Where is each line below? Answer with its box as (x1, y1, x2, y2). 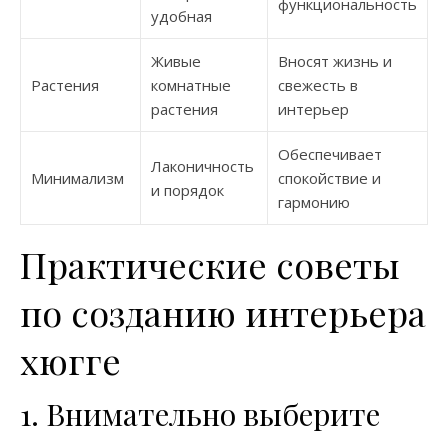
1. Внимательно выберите (20, 394, 380, 434)
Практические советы (20, 240, 400, 288)
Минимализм (31, 168, 124, 188)
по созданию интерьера (20, 288, 426, 336)
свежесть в (278, 75, 358, 95)
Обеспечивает (278, 144, 382, 164)
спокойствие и (278, 168, 381, 188)
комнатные (151, 75, 231, 95)
